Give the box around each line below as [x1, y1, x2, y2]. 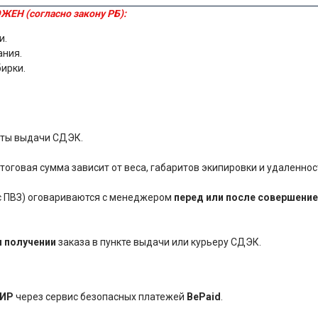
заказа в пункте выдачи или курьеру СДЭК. [56, 236, 261, 248]
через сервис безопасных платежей [13, 290, 187, 302]
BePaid [187, 290, 221, 302]
